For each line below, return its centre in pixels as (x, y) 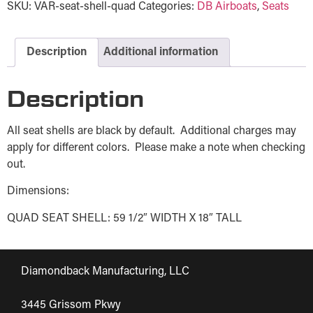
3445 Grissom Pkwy (71, 305)
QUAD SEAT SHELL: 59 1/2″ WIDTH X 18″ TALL (124, 218)
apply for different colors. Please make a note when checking (156, 148)
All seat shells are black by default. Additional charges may (152, 131)
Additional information (161, 52)
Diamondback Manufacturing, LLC (105, 271)
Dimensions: (38, 192)
